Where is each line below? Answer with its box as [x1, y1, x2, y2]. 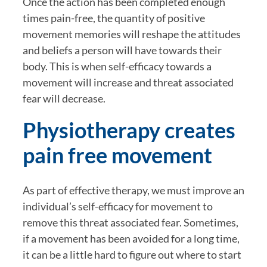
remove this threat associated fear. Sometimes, [23, 215, 238, 229]
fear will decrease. [23, 91, 105, 105]
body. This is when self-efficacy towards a [23, 59, 212, 73]
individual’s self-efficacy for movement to [23, 199, 213, 213]
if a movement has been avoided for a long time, [23, 231, 240, 245]
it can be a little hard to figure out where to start [23, 247, 241, 261]
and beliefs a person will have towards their [23, 43, 222, 57]
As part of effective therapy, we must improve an [23, 183, 244, 197]
